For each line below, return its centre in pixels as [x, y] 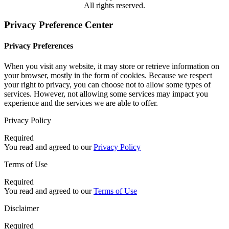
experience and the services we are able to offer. [81, 103]
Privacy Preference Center [59, 25]
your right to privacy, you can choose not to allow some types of [107, 84]
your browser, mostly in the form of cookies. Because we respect [108, 75]
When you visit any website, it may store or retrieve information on [112, 66]
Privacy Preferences [39, 46]
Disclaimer [21, 208]
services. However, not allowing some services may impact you [106, 94]
